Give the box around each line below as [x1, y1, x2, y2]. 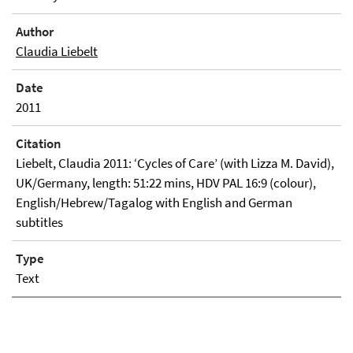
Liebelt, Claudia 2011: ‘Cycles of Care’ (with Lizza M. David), [16, 154, 334, 172]
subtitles [16, 214, 63, 231]
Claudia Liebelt [16, 43, 98, 60]
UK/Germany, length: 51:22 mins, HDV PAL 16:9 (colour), [16, 174, 316, 191]
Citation [16, 135, 61, 152]
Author [16, 23, 54, 40]
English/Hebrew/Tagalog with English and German [16, 194, 292, 211]
